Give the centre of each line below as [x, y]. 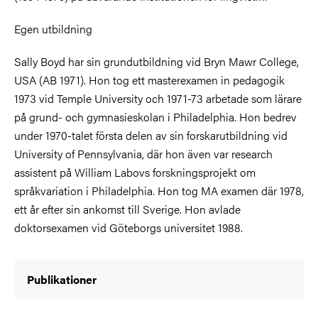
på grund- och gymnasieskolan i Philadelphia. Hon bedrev [155, 117]
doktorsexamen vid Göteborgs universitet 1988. [128, 227]
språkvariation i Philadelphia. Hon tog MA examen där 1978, [159, 191]
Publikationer [62, 279]
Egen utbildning [53, 29]
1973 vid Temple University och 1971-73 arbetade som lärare [158, 98]
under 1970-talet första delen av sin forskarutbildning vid [151, 135]
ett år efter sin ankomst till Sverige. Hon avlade [127, 209]
